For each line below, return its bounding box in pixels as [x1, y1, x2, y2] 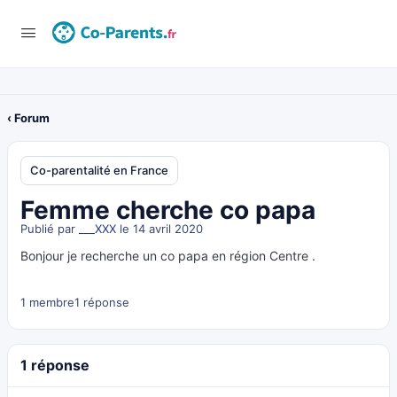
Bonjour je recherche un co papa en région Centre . [20, 248, 315, 263]
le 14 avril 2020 [116, 222, 203, 236]
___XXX [79, 222, 116, 236]
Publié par [20, 222, 79, 236]
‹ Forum [7, 111, 50, 125]
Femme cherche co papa [20, 195, 315, 225]
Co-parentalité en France [30, 163, 168, 177]
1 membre [20, 295, 74, 309]
